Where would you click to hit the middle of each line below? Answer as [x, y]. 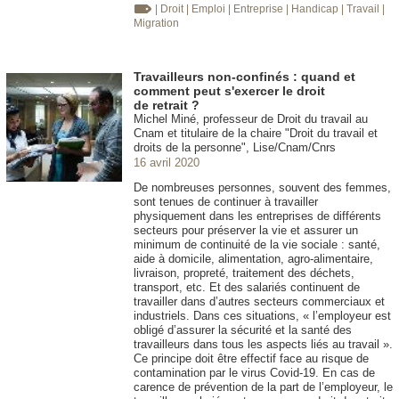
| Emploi [207, 9]
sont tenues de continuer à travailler [226, 202]
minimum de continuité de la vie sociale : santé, [257, 245]
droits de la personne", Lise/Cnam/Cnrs [235, 148]
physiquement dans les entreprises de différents [257, 216]
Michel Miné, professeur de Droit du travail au [251, 119]
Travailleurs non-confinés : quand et [244, 77]
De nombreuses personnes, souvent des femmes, [262, 188]
